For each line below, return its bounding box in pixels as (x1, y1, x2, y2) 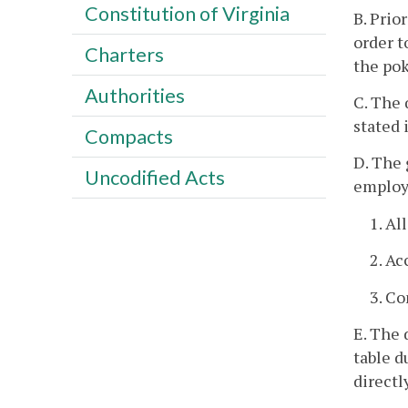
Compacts (84, 124, 173, 148)
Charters (84, 42, 164, 66)
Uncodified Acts (84, 165, 225, 189)
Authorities (84, 83, 185, 107)
